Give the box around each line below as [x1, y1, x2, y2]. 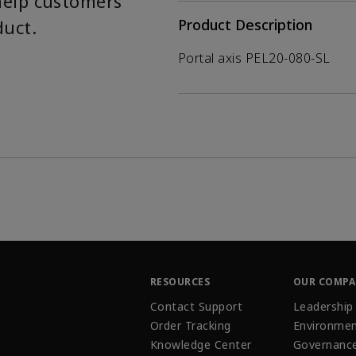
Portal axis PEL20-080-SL [178, 49, 331, 67]
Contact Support [150, 298, 243, 314]
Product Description [178, 15, 312, 34]
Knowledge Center [150, 336, 252, 352]
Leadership [293, 298, 354, 314]
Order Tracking [150, 317, 231, 333]
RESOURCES [150, 275, 211, 289]
